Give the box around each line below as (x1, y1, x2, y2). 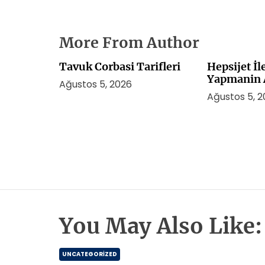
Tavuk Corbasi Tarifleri (59, 60, 180, 73)
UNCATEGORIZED (62, 250, 117, 258)
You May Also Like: (59, 213, 262, 240)
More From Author (59, 33, 199, 52)
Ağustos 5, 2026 (59, 77, 132, 91)
